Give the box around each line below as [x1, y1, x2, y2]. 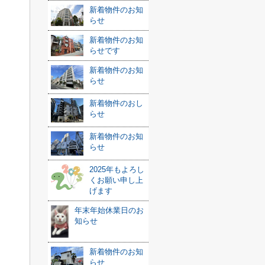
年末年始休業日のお [75, 206, 144, 215]
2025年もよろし [89, 165, 144, 174]
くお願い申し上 [89, 176, 143, 185]
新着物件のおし [89, 99, 143, 108]
